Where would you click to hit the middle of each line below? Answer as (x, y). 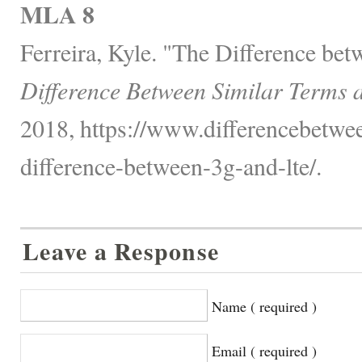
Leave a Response (121, 250)
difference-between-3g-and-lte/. (171, 165)
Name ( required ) (264, 306)
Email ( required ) (264, 350)
